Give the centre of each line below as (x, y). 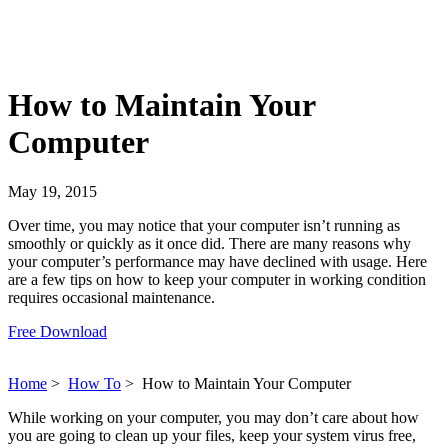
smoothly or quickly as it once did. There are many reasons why (209, 243)
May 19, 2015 (52, 191)
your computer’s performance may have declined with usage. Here (217, 261)
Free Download (57, 331)
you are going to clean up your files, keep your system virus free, (212, 435)
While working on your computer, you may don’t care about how (213, 417)
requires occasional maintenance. (111, 297)
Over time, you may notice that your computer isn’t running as (204, 225)
